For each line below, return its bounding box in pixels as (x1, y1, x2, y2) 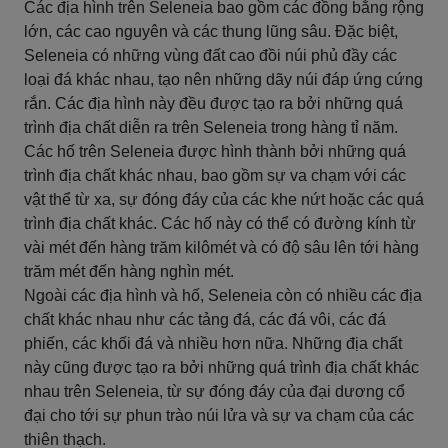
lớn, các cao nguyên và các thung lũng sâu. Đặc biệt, (24, 23, 398, 40)
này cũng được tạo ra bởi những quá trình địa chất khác (24, 359, 419, 376)
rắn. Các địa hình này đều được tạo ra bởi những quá (24, 95, 403, 112)
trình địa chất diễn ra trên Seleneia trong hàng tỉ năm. (24, 119, 398, 136)
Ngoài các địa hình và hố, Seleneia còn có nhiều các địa (24, 287, 422, 304)
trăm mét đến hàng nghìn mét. (24, 263, 234, 280)
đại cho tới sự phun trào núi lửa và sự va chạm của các (24, 407, 414, 424)
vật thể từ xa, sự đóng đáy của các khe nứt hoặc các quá (24, 191, 424, 208)
